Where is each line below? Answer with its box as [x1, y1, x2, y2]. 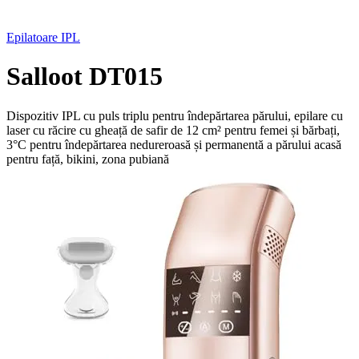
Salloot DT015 [6, 62, 163, 91]
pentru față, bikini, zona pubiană [6, 151, 169, 166]
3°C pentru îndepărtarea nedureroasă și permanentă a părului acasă [6, 137, 341, 151]
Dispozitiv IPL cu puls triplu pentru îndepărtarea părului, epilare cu [6, 108, 343, 123]
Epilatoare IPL [6, 30, 80, 44]
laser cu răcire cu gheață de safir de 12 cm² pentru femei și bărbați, [6, 123, 340, 137]
